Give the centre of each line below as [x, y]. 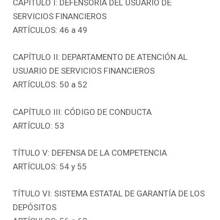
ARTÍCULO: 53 [39, 125]
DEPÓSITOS [35, 207]
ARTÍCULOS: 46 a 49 [50, 30]
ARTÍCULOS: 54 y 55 [50, 166]
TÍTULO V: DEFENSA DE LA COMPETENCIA [90, 152]
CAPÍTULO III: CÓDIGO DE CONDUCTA [82, 112]
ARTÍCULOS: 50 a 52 [50, 85]
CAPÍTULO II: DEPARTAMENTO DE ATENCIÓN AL [100, 57]
